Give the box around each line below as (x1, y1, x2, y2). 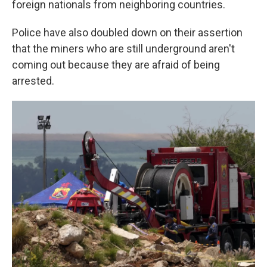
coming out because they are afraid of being (12, 58, 220, 71)
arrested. (12, 74, 54, 87)
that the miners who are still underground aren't (12, 42, 235, 55)
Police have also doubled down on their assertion (12, 26, 243, 39)
